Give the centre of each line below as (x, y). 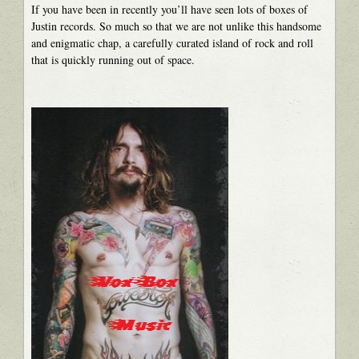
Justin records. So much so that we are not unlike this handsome (176, 26)
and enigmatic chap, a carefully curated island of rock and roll (172, 42)
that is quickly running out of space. (113, 59)
